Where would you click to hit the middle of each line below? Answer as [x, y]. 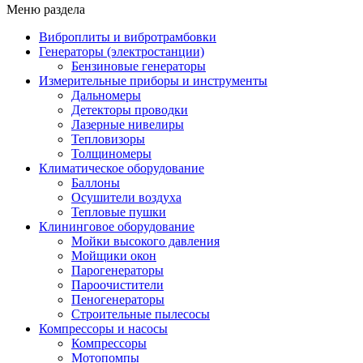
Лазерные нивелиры [128, 124]
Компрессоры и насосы [103, 328]
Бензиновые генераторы [139, 66]
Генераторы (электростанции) [122, 51]
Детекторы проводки [130, 109]
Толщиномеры [111, 153]
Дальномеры [106, 95]
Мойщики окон [114, 255]
